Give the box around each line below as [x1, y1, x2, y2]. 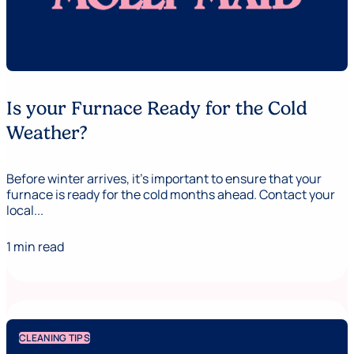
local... [6, 201, 43, 219]
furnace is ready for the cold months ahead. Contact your [6, 185, 335, 203]
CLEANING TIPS [19, 330, 90, 345]
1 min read [6, 237, 64, 255]
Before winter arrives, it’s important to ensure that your [6, 169, 322, 187]
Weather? [6, 122, 88, 144]
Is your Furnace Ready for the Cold [6, 97, 307, 119]
